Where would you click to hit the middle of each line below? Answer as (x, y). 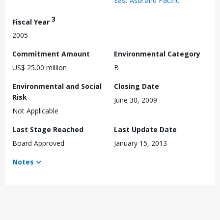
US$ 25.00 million (40, 68)
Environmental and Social (57, 86)
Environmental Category (157, 54)
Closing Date (137, 86)
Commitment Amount (51, 54)
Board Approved (38, 143)
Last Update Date (145, 130)
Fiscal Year (32, 22)
